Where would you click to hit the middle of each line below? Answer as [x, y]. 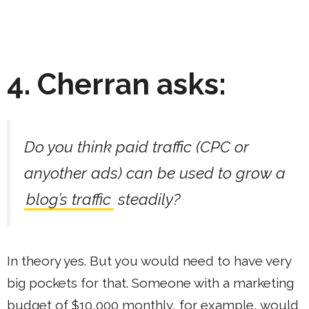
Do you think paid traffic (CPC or [137, 147]
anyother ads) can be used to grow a [155, 173]
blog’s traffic [69, 200]
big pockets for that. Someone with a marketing [150, 283]
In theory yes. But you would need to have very [149, 261]
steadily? [147, 200]
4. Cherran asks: [117, 85]
